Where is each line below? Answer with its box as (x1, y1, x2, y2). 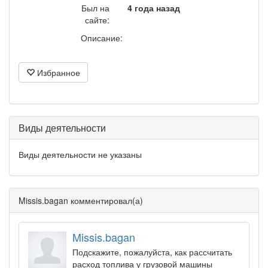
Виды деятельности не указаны (19, 148, 142, 160)
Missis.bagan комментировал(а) (19, 194, 143, 206)
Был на (81, 2, 109, 14)
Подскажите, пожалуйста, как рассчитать (72, 246, 232, 258)
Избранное (35, 66, 80, 78)
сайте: (85, 14, 109, 26)
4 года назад (127, 2, 180, 14)
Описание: (81, 32, 123, 44)
